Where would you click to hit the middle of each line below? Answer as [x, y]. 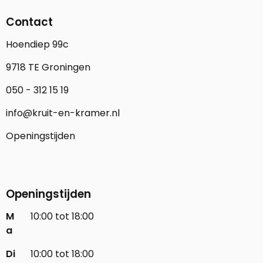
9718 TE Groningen [48, 67]
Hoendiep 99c [37, 44]
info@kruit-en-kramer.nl [63, 113]
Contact [29, 22]
